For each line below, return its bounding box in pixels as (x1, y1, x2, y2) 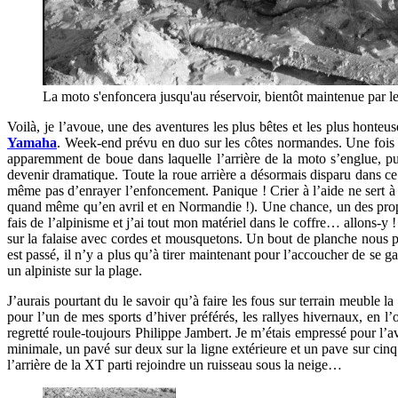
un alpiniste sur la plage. (7, 262, 142, 278)
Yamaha (7, 134, 57, 150)
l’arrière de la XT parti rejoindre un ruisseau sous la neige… (7, 356, 342, 372)
